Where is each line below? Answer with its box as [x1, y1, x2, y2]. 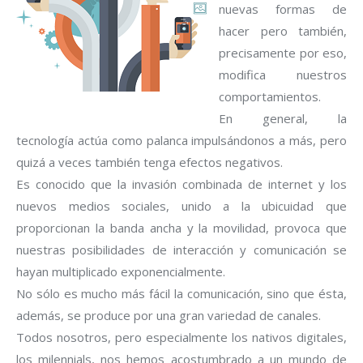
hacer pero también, [219, 23, 347, 40]
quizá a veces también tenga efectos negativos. [16, 154, 283, 171]
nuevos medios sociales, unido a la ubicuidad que [16, 198, 347, 215]
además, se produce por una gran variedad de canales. [16, 307, 321, 324]
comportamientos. [219, 88, 321, 105]
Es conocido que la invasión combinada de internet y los [16, 176, 347, 193]
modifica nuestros [219, 66, 347, 83]
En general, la [219, 110, 347, 127]
